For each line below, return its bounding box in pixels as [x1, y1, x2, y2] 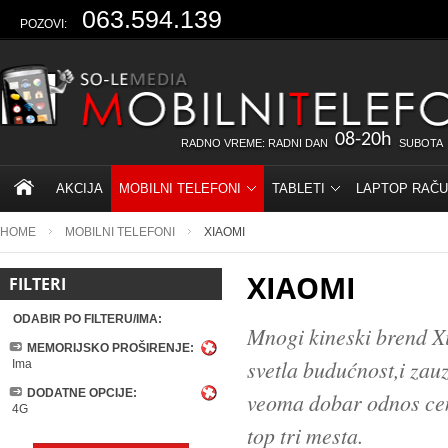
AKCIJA [56, 181, 103, 196]
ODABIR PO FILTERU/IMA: [13, 312, 162, 326]
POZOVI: [20, 17, 67, 31]
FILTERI [9, 273, 66, 295]
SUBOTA [399, 137, 443, 149]
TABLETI [272, 181, 325, 196]
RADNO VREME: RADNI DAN [181, 137, 328, 149]
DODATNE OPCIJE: [27, 386, 137, 400]
